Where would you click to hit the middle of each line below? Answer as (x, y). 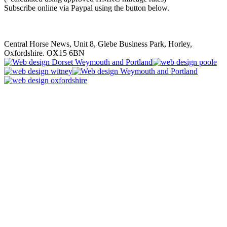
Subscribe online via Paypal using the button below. (87, 8)
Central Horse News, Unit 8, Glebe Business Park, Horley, (98, 44)
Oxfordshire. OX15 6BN (44, 53)
